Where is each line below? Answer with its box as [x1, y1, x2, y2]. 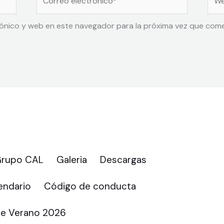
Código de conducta [44, 180, 136, 193]
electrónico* [35, 2, 81, 13]
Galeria [56, 153, 87, 166]
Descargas [100, 153, 147, 166]
